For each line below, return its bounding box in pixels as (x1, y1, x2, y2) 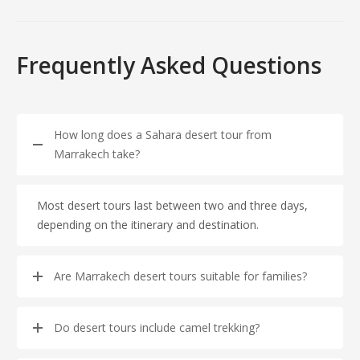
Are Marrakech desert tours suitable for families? (54, 268, 307, 284)
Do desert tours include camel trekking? (54, 320, 260, 336)
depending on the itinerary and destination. (37, 217, 259, 233)
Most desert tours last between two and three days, (37, 198, 308, 214)
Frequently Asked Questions (16, 50, 321, 81)
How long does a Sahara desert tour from (54, 127, 272, 143)
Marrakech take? (54, 146, 140, 162)
